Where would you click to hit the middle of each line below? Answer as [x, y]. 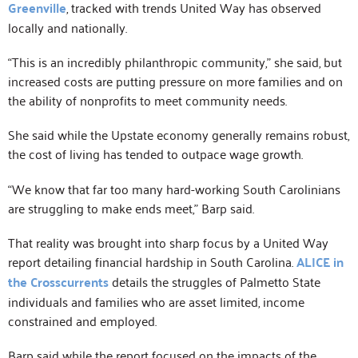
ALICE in [320, 261]
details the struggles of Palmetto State [215, 281]
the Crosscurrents [58, 281]
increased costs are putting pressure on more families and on [175, 81]
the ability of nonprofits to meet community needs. [147, 100]
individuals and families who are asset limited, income [156, 301]
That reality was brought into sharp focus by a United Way [168, 242]
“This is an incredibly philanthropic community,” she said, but [175, 62]
